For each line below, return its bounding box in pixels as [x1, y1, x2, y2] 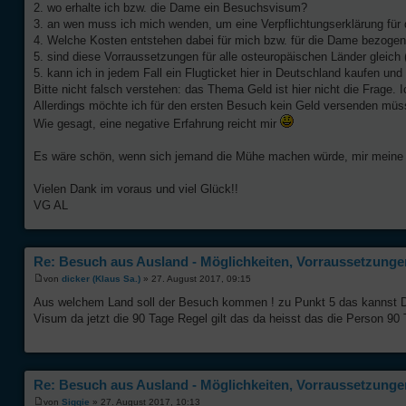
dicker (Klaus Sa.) [62, 274, 140, 285]
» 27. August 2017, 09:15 [140, 274, 251, 285]
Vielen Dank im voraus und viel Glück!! [34, 181, 238, 196]
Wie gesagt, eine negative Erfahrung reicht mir [34, 116, 280, 130]
